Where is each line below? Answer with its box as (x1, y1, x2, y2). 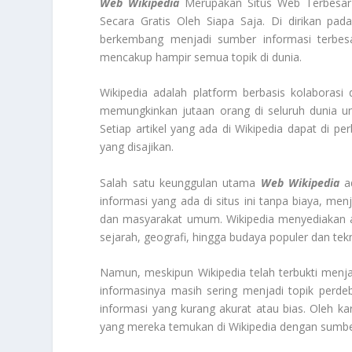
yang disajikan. (100, 139, 174, 155)
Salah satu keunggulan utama (100, 174, 261, 190)
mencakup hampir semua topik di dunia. (100, 49, 302, 64)
